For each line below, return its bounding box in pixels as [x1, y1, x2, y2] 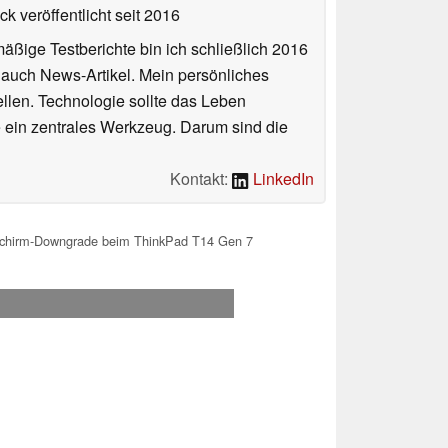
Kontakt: [170, 167, 233, 191]
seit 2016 [111, 3, 180, 27]
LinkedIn [249, 167, 314, 191]
